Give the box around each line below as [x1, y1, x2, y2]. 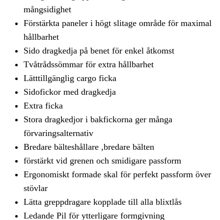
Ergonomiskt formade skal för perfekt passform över [24, 169, 211, 180]
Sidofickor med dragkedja [24, 87, 116, 97]
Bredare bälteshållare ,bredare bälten [24, 142, 154, 152]
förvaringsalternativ [24, 128, 93, 138]
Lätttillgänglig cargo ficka [24, 73, 116, 83]
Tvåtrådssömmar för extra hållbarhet [24, 59, 154, 70]
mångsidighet [24, 4, 71, 15]
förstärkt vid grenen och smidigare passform [24, 156, 181, 166]
